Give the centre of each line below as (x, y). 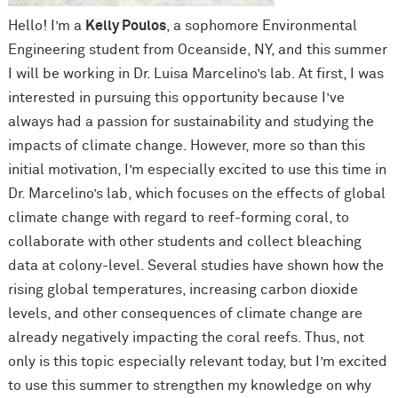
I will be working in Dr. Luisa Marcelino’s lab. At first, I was (195, 73)
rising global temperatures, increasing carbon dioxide (183, 289)
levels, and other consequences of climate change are (185, 313)
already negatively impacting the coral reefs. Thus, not (186, 337)
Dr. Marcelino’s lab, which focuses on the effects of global (196, 193)
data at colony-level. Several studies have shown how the (195, 265)
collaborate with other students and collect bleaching (184, 241)
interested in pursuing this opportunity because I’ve (176, 97)
